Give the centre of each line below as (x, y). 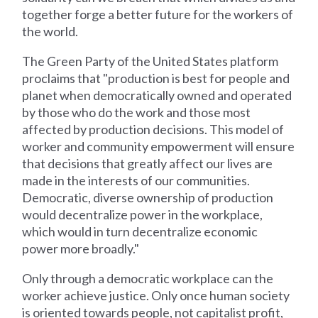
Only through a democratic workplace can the (148, 278)
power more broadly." (81, 248)
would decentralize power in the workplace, (143, 214)
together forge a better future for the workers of (158, 14)
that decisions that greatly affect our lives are (148, 163)
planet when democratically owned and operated (157, 95)
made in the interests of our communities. (136, 180)
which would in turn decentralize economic (140, 231)
